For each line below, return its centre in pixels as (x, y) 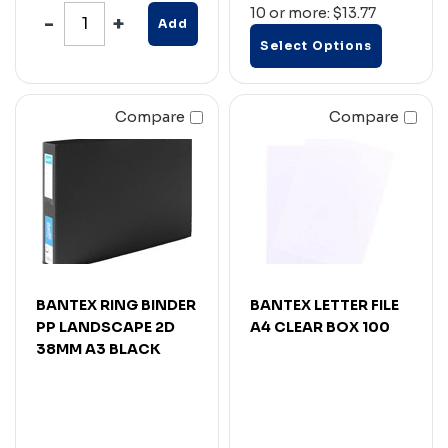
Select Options (316, 45)
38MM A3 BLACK (98, 348)
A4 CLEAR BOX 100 (320, 326)
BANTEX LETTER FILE (324, 304)
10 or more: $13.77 (313, 12)
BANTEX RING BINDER (116, 304)
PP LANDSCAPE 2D (105, 326)
